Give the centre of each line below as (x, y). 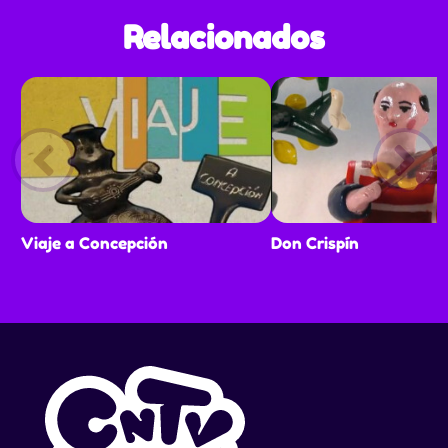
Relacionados (224, 37)
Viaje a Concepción (95, 243)
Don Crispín (315, 243)
